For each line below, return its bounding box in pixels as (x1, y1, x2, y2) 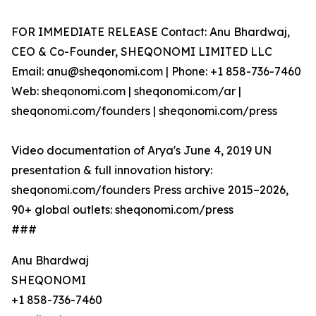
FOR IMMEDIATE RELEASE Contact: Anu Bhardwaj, (11, 25, 290, 39)
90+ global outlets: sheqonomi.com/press (11, 202, 233, 217)
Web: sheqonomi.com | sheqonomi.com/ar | (11, 84, 241, 99)
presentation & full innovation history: (11, 163, 212, 178)
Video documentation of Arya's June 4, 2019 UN (11, 143, 272, 158)
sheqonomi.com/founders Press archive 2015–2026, (11, 183, 288, 197)
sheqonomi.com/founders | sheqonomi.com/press (11, 104, 277, 119)
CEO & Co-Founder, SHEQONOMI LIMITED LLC (11, 44, 272, 59)
